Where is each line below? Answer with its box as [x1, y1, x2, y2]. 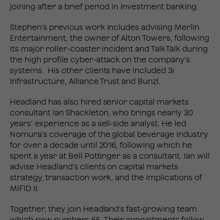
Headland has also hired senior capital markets [10, 98, 189, 106]
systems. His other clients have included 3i [10, 67, 175, 75]
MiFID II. [10, 185, 39, 192]
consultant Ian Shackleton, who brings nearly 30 [10, 109, 193, 117]
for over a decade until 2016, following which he [10, 141, 192, 149]
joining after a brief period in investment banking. [10, 3, 198, 11]
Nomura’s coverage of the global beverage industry [10, 131, 209, 138]
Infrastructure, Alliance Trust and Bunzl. [10, 78, 161, 85]
